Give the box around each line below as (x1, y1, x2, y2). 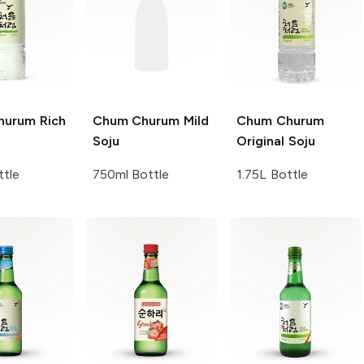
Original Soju (236, 132, 315, 149)
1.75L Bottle (236, 166, 308, 182)
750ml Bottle (92, 166, 170, 182)
